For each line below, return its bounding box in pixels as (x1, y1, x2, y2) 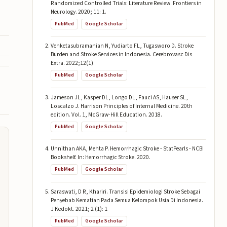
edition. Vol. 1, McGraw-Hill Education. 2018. (50, 110, 162, 119)
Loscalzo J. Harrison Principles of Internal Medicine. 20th (50, 101, 193, 110)
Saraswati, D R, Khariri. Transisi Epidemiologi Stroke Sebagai (50, 187, 200, 196)
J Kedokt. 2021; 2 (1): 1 (50, 204, 107, 213)
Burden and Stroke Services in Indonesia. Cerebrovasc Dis (50, 50, 192, 59)
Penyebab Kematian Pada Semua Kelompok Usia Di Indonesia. (50, 196, 203, 205)
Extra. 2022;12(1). (50, 59, 95, 68)
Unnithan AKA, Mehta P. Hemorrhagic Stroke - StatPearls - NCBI (50, 144, 204, 154)
